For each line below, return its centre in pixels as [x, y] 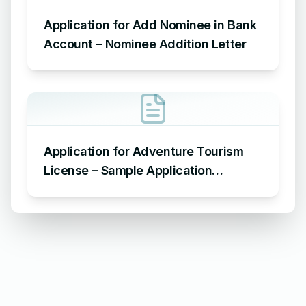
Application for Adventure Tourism [144, 151]
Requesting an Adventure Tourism [143, 190]
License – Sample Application [128, 170]
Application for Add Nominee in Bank [150, 25]
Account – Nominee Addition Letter [145, 44]
